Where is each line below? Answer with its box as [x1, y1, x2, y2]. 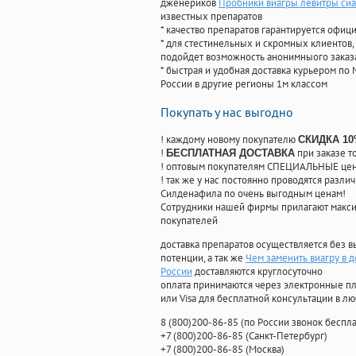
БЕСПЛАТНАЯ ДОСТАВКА [166, 147, 295, 160]
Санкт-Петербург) [249, 329, 327, 343]
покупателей [161, 214, 218, 228]
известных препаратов [161, 10, 262, 24]
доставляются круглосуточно [192, 265, 323, 279]
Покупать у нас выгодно [161, 104, 293, 121]
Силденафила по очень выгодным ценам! [161, 187, 346, 201]
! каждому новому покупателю [161, 133, 298, 147]
